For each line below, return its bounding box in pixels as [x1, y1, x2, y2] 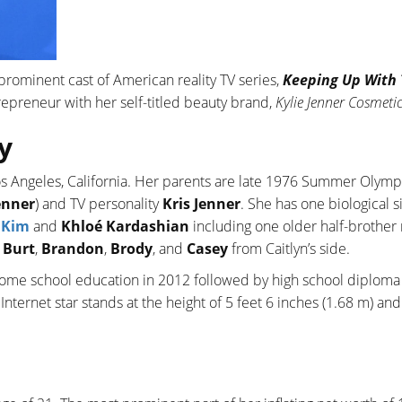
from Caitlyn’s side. [228, 239, 350, 259]
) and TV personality [35, 194, 162, 214]
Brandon [41, 239, 104, 259]
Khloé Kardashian [61, 216, 189, 237]
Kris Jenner [162, 194, 240, 214]
